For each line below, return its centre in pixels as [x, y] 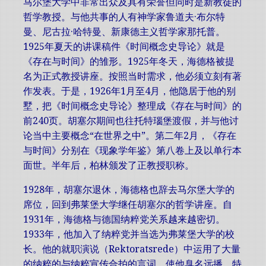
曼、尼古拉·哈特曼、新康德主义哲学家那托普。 [124, 32]
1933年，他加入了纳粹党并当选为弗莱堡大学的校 [129, 234]
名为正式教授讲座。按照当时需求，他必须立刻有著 [132, 76]
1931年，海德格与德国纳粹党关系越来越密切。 [124, 219]
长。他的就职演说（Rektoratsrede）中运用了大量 [132, 249]
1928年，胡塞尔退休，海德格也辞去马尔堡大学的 [129, 190]
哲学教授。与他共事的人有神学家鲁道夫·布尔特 [124, 17]
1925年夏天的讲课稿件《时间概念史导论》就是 [124, 47]
